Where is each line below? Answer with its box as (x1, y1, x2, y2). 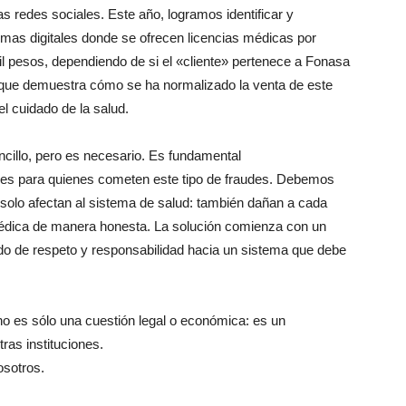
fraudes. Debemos (221, 171, 334, 187)
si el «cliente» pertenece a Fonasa (145, 53, 350, 69)
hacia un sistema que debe (184, 242, 346, 257)
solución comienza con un (169, 218, 326, 234)
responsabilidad (92, 242, 184, 257)
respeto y (29, 242, 92, 257)
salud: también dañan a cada (154, 195, 327, 210)
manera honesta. (47, 218, 154, 234)
